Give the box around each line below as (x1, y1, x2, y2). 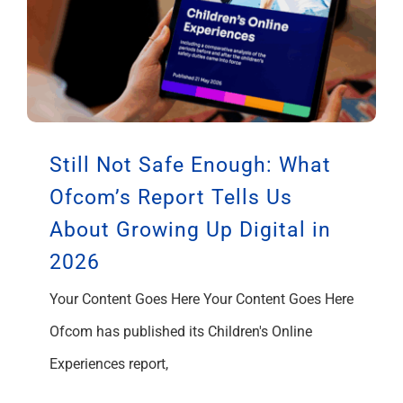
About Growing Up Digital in (49, 217, 331, 242)
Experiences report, (49, 354, 168, 372)
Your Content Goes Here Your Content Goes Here (49, 290, 354, 308)
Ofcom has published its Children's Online (49, 322, 312, 340)
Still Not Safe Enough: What (49, 152, 331, 177)
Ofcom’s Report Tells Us (49, 184, 292, 210)
